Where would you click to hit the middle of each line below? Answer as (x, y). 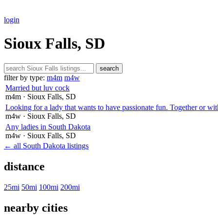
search (109, 68)
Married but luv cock (37, 88)
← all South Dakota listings (46, 145)
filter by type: (24, 77)
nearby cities (36, 208)
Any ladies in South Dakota (48, 127)
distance (24, 166)
